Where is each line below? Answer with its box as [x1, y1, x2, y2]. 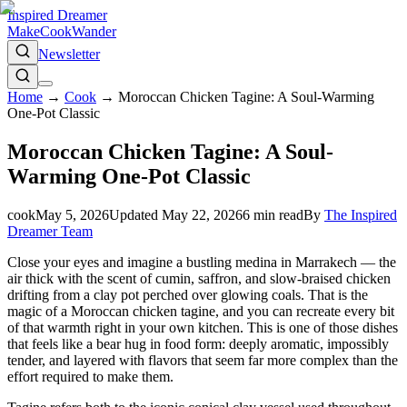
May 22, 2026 [162, 206, 243, 223]
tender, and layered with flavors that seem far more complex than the [7, 352, 398, 368]
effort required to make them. [7, 368, 174, 384]
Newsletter [38, 46, 100, 62]
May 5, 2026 [35, 206, 109, 223]
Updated [109, 206, 162, 223]
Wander [72, 24, 116, 39]
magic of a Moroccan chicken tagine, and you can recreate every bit [7, 303, 394, 319]
